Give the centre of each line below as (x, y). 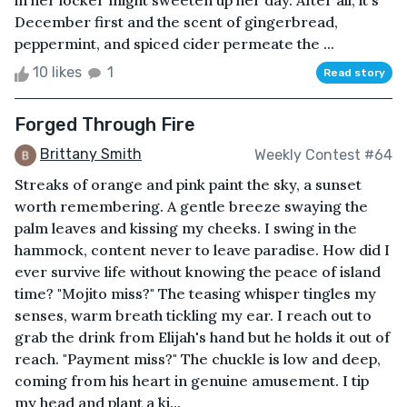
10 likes (57, 73)
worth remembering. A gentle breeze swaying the (191, 207)
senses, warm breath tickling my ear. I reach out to (193, 316)
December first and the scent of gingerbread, (176, 22)
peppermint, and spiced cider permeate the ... (174, 44)
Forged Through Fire (105, 125)
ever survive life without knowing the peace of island (198, 272)
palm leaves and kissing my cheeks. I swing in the (186, 228)
